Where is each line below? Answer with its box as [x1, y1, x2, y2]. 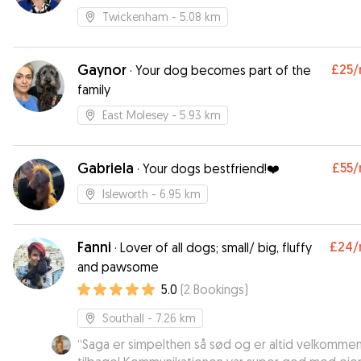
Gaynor [77, 60, 127, 79]
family [77, 81, 110, 98]
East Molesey [102, 108, 168, 122]
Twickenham [102, 10, 168, 23]
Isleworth [102, 187, 148, 201]
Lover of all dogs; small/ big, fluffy [120, 239, 312, 255]
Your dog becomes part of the [135, 62, 311, 78]
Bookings [193, 281, 244, 297]
